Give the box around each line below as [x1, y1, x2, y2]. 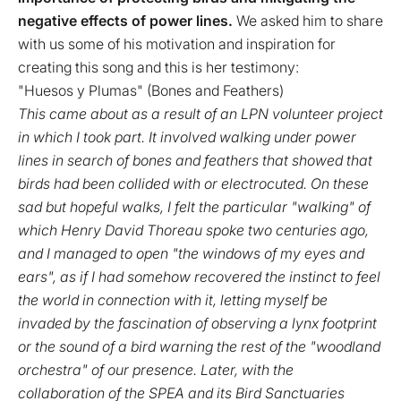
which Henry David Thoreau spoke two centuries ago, [18, 221, 369, 239]
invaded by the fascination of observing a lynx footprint [18, 314, 377, 332]
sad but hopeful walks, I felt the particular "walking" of [18, 198, 371, 216]
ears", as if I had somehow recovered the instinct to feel [18, 268, 380, 286]
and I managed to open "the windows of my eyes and [18, 244, 364, 262]
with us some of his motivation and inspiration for [18, 35, 336, 53]
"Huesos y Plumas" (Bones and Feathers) [18, 81, 284, 99]
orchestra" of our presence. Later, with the [18, 361, 294, 379]
